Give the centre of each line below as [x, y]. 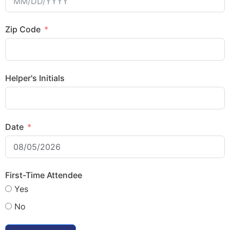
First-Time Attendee [44, 175]
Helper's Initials [35, 78]
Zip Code [23, 30]
